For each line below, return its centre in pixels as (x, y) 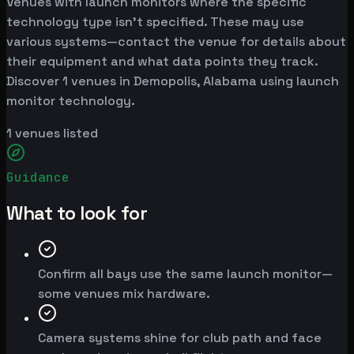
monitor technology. (71, 101)
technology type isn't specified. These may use (155, 22)
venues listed (55, 134)
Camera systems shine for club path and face (180, 338)
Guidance (38, 178)
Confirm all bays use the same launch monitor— (185, 274)
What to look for (77, 213)
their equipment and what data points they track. (162, 62)
